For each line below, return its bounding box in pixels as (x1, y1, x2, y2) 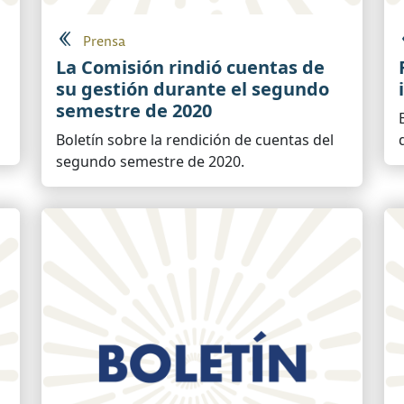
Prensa (83, 33, 125, 50)
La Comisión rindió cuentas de (56, 55, 325, 79)
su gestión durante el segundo (56, 77, 329, 101)
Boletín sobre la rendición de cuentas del (56, 130, 334, 150)
